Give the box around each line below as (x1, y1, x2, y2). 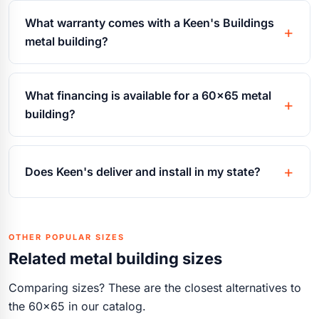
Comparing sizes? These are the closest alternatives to (9, 280, 301, 295)
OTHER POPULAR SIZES (9, 231, 125, 242)
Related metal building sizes (9, 249, 222, 268)
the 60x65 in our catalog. (9, 298, 146, 313)
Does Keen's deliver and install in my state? (25, 164, 261, 179)
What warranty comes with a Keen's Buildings (25, 15, 274, 30)
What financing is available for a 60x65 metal (25, 88, 271, 103)
